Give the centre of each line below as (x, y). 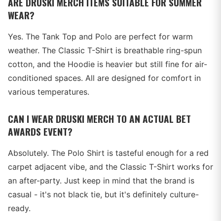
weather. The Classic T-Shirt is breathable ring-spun (105, 50)
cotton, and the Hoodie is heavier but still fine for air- (108, 64)
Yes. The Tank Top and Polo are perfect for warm (100, 37)
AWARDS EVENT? (40, 131)
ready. (19, 208)
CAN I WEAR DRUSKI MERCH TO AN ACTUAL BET (99, 119)
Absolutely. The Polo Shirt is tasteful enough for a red (108, 153)
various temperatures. (49, 92)
